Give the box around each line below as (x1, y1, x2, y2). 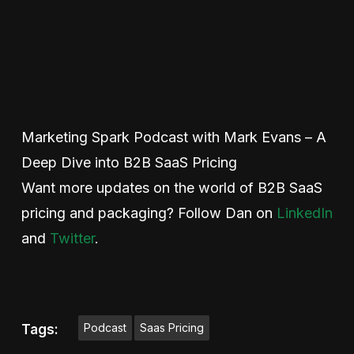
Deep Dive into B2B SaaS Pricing (21, 153, 237, 171)
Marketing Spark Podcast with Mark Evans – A (21, 128, 326, 145)
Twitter (49, 229, 95, 247)
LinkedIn (276, 204, 333, 221)
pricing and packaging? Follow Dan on (21, 204, 277, 221)
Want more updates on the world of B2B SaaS (21, 179, 322, 196)
